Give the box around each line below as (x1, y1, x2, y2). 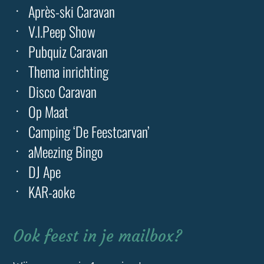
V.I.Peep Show (28, 20, 96, 42)
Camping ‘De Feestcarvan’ (28, 120, 150, 142)
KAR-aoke (28, 180, 75, 202)
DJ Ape (28, 160, 61, 182)
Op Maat (28, 100, 69, 122)
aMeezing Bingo (28, 140, 104, 162)
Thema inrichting (28, 60, 109, 82)
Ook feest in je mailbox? (13, 226, 183, 246)
